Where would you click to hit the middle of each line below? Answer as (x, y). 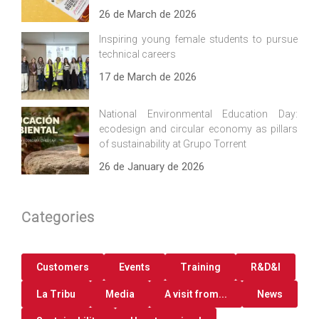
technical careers (137, 54)
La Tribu (56, 294)
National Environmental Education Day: (198, 114)
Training (200, 267)
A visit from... (196, 294)
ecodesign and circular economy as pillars (198, 129)
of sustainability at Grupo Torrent (173, 144)
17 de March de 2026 (148, 77)
